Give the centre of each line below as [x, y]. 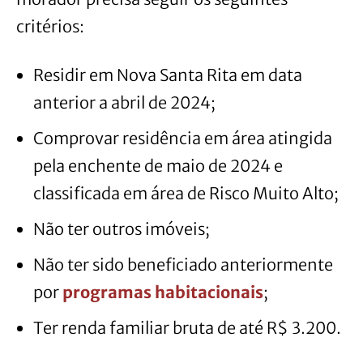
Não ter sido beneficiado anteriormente [183, 264]
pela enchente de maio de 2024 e [158, 165]
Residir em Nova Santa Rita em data [168, 75]
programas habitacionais [163, 292]
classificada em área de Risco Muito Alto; [186, 193]
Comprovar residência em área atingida [183, 138]
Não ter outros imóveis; [122, 228]
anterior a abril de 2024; [124, 102]
